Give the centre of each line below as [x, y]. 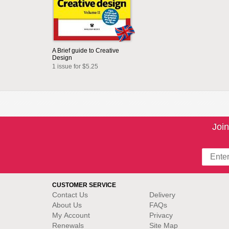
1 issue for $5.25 [75, 66]
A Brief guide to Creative [86, 51]
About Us [67, 205]
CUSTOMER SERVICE [84, 185]
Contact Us [70, 195]
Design [62, 58]
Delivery [162, 195]
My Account [71, 215]
